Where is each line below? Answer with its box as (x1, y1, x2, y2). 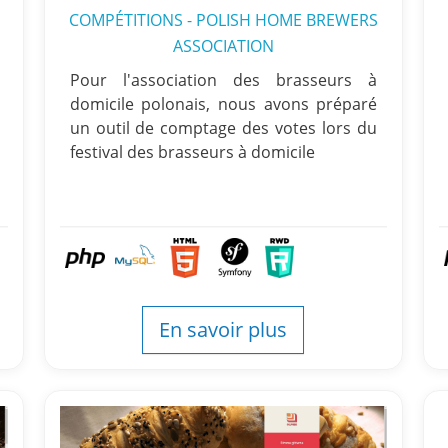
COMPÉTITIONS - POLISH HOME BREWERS (68, 9, 378, 31)
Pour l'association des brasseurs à (69, 69, 378, 91)
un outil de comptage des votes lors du (69, 117, 378, 139)
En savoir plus (159, 316, 288, 343)
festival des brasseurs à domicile (69, 141, 315, 163)
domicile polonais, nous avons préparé (69, 93, 378, 115)
